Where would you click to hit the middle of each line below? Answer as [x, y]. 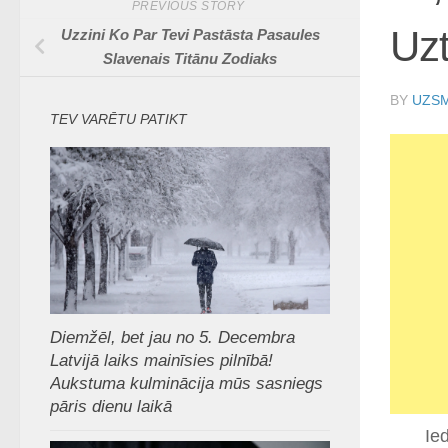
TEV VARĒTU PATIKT [118, 119]
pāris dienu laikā [111, 406]
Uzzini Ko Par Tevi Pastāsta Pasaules [190, 35]
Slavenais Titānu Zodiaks [190, 59]
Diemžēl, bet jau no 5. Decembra [172, 337]
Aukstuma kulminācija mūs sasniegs [186, 383]
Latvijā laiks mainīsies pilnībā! [161, 360]
